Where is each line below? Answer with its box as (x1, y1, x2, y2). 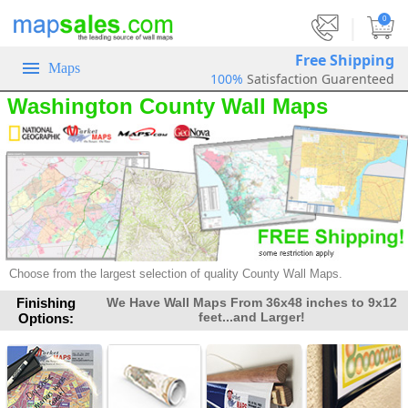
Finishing (16, 295, 76, 311)
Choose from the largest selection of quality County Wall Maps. (9, 267, 342, 281)
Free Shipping (295, 49, 394, 70)
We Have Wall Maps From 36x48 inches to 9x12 (106, 295, 397, 311)
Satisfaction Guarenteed (247, 69, 394, 87)
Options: (18, 311, 75, 327)
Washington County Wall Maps (7, 95, 328, 118)
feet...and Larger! (198, 310, 305, 325)
